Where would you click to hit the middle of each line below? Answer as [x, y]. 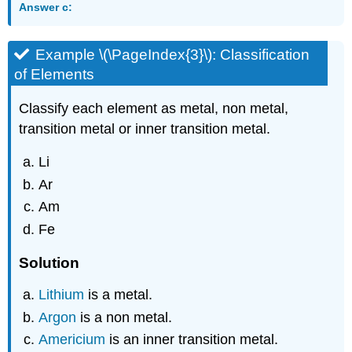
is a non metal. [126, 317]
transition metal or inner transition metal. [145, 128]
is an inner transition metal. [194, 340]
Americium [74, 340]
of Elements [55, 75]
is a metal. [121, 295]
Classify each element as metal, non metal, [154, 108]
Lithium [64, 295]
